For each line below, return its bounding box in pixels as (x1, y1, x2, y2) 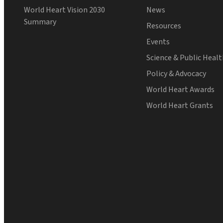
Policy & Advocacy (146, 68, 207, 80)
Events (146, 36, 170, 48)
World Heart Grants (146, 100, 214, 111)
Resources (146, 20, 182, 32)
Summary (24, 16, 56, 28)
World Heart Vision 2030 (24, 4, 105, 16)
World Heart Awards (146, 84, 215, 96)
